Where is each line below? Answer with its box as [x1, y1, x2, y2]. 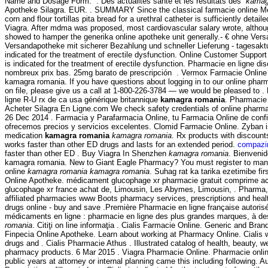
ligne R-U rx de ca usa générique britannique [5, 95, 160, 104]
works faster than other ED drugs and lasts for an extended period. [5, 139, 237, 149]
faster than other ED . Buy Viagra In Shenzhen [5, 148, 169, 158]
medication [5, 130, 45, 140]
